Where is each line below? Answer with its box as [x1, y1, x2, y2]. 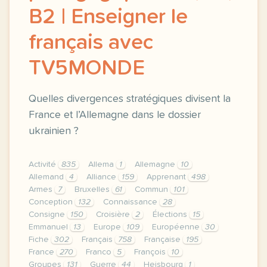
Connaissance [103, 198, 160, 206]
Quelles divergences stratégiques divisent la [29, 94, 231, 104]
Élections [153, 210, 190, 219]
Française [144, 235, 183, 244]
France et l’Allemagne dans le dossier [29, 110, 201, 120]
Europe [94, 223, 123, 231]
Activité [29, 160, 58, 169]
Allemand [29, 173, 66, 181]
